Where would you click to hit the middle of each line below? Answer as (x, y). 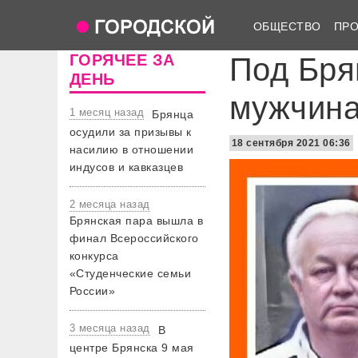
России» (93, 291)
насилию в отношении (132, 149)
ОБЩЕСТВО (287, 26)
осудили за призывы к (131, 132)
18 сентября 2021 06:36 (291, 143)
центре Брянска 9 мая (132, 348)
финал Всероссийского (134, 238)
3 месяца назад (110, 328)
